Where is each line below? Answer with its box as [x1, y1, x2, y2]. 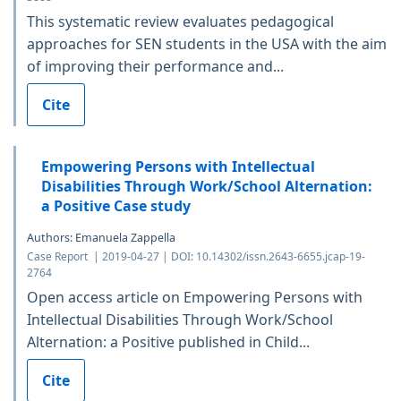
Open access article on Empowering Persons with [27, 286, 363, 307]
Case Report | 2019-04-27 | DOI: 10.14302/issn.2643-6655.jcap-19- [27, 248, 365, 264]
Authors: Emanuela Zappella [27, 229, 175, 245]
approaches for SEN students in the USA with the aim [27, 33, 387, 54]
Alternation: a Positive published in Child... [27, 331, 310, 352]
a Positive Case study [41, 195, 191, 216]
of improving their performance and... [27, 55, 284, 76]
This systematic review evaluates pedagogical [27, 11, 334, 31]
